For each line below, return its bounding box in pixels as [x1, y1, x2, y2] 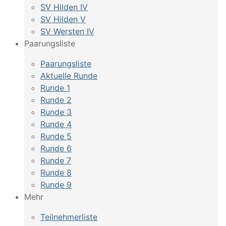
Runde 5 [40, 131, 72, 141]
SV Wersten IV [40, 26, 94, 36]
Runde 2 [40, 95, 72, 105]
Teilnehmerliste [40, 212, 97, 222]
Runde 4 [40, 119, 72, 129]
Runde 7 [40, 155, 71, 165]
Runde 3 [40, 107, 72, 117]
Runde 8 [40, 167, 72, 178]
